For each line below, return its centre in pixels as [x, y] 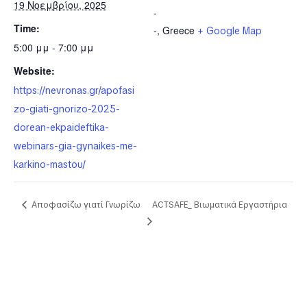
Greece [179, 30]
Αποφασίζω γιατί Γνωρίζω [85, 205]
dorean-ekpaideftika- [61, 127]
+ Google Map [230, 31]
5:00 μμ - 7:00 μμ [54, 48]
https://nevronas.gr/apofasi [74, 90]
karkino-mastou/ [50, 164]
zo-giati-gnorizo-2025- [67, 109]
